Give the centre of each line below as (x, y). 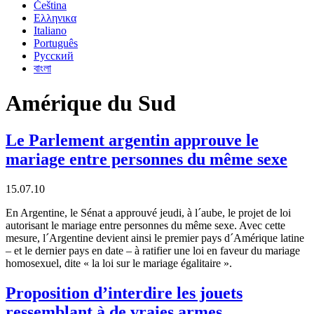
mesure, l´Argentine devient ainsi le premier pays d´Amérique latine (155, 238)
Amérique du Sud (91, 103)
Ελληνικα (55, 18)
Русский (54, 56)
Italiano (50, 31)
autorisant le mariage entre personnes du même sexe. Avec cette (145, 226)
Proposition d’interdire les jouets (124, 293)
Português (56, 43)
